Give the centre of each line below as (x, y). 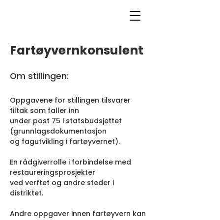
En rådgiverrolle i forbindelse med (70, 162)
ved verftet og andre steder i (62, 183)
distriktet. (27, 193)
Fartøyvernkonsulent (77, 50)
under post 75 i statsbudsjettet (66, 121)
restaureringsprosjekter (53, 172)
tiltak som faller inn (44, 110)
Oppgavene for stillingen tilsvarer (70, 100)
